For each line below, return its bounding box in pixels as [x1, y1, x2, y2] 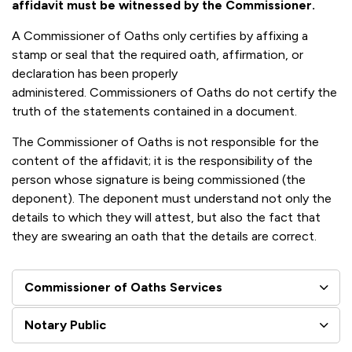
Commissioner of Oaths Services [24, 280, 222, 295]
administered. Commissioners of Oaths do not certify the [12, 85, 337, 100]
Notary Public [24, 317, 106, 332]
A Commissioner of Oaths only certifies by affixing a [12, 28, 308, 43]
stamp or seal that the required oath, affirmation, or [12, 47, 303, 62]
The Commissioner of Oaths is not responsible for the [12, 134, 319, 149]
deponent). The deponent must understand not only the [12, 191, 332, 206]
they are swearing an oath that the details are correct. [12, 229, 317, 244]
